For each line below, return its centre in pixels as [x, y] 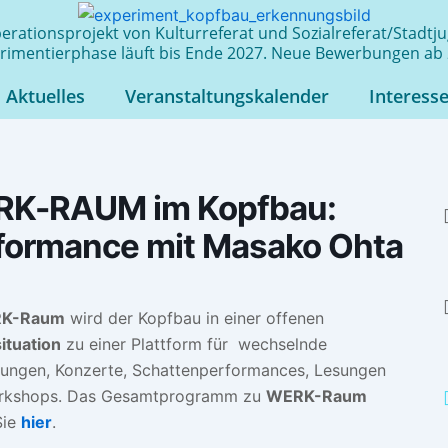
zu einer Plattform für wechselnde [193, 343]
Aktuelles [45, 95]
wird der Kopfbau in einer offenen [194, 317]
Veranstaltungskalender [226, 95]
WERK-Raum [316, 395]
